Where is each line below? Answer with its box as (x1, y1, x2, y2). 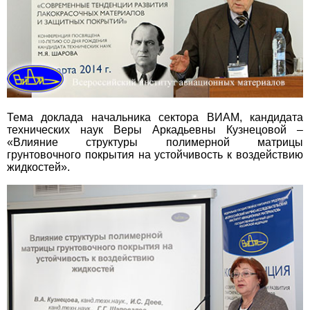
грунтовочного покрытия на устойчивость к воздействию (7, 148, 303, 161)
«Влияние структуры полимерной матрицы (7, 136, 303, 148)
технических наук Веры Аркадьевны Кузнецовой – (7, 123, 303, 136)
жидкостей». (7, 161, 70, 173)
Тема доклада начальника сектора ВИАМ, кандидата (7, 111, 303, 123)
